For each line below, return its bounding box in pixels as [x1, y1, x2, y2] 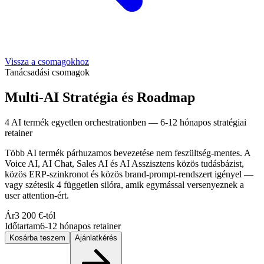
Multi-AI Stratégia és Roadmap [5, 89, 195, 105]
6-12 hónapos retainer [40, 220, 121, 231]
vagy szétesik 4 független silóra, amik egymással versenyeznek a [5, 179, 244, 190]
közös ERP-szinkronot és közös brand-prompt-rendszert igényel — [5, 169, 253, 179]
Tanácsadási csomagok [5, 67, 90, 77]
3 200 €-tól [15, 210, 55, 220]
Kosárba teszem [9, 233, 65, 242]
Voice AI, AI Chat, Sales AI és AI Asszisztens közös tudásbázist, [5, 158, 244, 169]
